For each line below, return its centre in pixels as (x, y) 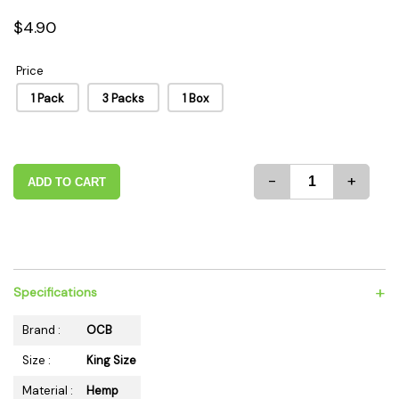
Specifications (55, 292)
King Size (111, 360)
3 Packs (123, 98)
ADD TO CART (67, 182)
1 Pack (48, 98)
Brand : (41, 330)
